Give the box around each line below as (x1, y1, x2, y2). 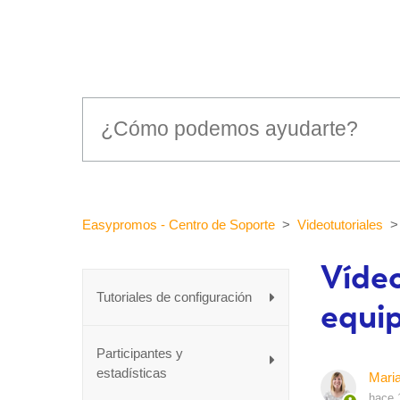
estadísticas (96, 364, 167, 380)
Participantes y (96, 345, 183, 361)
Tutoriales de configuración (96, 288, 252, 304)
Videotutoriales (297, 216, 383, 232)
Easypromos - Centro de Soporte (82, 216, 275, 232)
